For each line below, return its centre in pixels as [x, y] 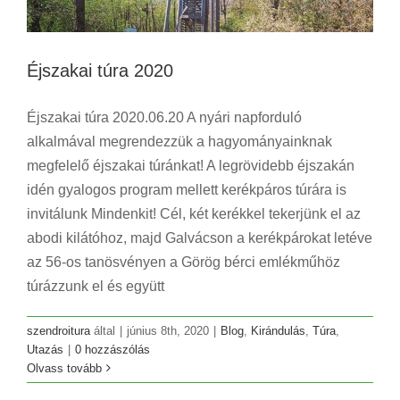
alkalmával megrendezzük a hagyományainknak [179, 141]
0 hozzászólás [112, 349]
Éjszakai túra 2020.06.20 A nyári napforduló [164, 117]
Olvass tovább [64, 368]
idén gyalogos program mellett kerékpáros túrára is [187, 189]
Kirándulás [278, 330]
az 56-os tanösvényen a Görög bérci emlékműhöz [183, 262]
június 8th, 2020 [168, 330]
